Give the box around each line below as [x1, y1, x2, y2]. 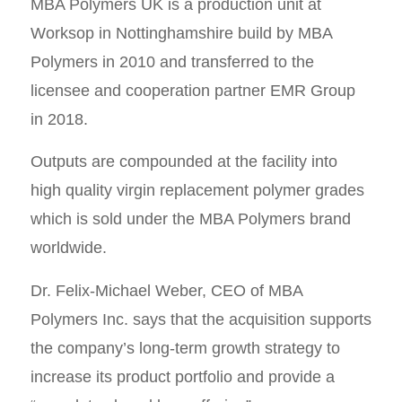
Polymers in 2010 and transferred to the [30, 53, 314, 72]
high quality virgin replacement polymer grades [30, 181, 364, 200]
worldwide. [30, 239, 107, 258]
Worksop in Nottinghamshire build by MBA [30, 24, 332, 43]
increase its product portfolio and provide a [30, 367, 335, 386]
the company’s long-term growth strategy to [30, 338, 340, 357]
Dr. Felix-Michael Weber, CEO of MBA [30, 281, 302, 300]
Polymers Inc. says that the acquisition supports [30, 310, 371, 328]
